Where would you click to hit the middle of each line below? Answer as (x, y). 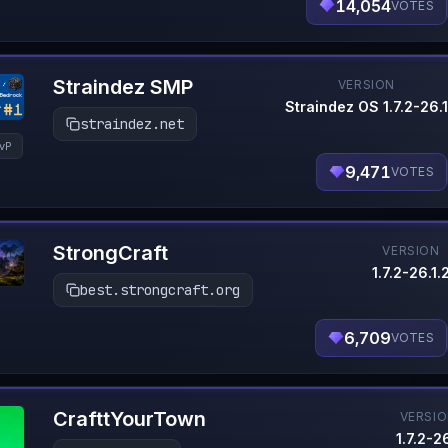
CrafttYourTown (129, 419)
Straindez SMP (123, 87)
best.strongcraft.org (160, 290)
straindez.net (132, 124)
